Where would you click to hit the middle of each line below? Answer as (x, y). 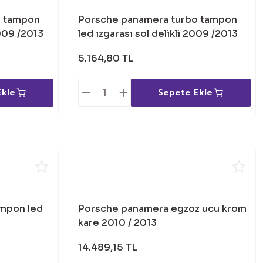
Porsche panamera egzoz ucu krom (162, 209)
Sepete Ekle (185, 92)
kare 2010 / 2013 (117, 223)
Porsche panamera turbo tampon (158, 20)
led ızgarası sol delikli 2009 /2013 (158, 34)
